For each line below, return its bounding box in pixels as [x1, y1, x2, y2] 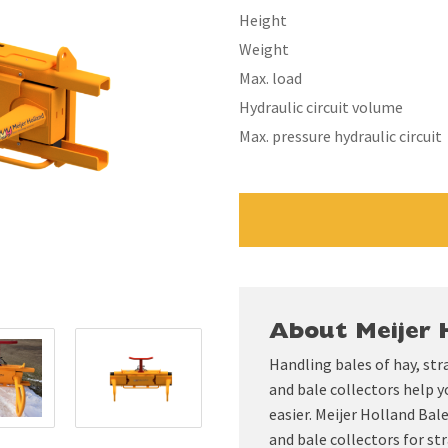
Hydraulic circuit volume [239, 97, 403, 117]
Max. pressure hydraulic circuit [239, 126, 442, 146]
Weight [239, 39, 289, 59]
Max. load [239, 68, 302, 88]
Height [239, 10, 287, 30]
